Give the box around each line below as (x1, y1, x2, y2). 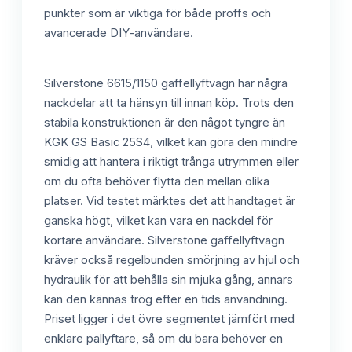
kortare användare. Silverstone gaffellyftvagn (44, 233, 284, 247)
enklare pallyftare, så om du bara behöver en (44, 331, 283, 346)
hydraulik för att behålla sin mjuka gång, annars (44, 272, 293, 287)
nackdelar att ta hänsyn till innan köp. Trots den (44, 95, 294, 110)
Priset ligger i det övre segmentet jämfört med (44, 311, 295, 326)
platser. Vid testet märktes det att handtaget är (44, 193, 295, 208)
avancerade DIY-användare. (44, 25, 193, 40)
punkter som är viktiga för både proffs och (44, 5, 271, 20)
